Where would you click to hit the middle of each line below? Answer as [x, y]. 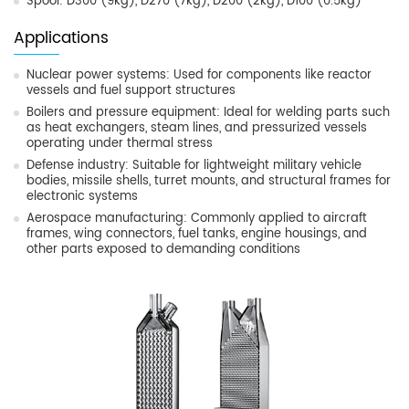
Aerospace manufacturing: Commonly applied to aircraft [197, 219]
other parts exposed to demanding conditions [163, 250]
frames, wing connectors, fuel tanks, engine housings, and [197, 235]
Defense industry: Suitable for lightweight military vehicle [194, 166]
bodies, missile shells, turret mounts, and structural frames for [209, 182]
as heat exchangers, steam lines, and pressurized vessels [197, 129]
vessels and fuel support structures [131, 91]
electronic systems [82, 197]
